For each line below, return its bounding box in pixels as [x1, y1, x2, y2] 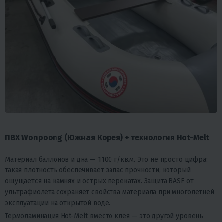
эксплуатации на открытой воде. [5, 198, 111, 207]
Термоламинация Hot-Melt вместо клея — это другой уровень [5, 211, 204, 220]
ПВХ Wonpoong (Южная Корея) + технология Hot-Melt [5, 132, 210, 142]
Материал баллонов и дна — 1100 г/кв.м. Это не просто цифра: [5, 155, 208, 164]
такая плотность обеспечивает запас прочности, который [5, 166, 191, 174]
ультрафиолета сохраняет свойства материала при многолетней [5, 187, 214, 196]
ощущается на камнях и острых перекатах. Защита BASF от [5, 176, 194, 185]
